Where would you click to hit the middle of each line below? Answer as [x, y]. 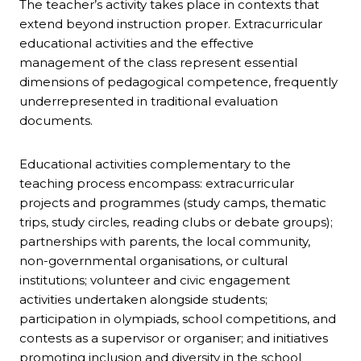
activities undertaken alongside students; [143, 300]
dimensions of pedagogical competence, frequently [178, 82]
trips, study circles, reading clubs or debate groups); [176, 222]
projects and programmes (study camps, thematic [173, 203]
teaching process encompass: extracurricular [157, 184]
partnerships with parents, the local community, [165, 242]
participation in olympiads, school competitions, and [178, 319]
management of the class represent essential [158, 63]
